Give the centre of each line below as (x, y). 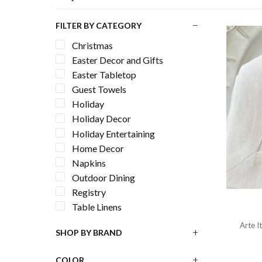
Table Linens (96, 207)
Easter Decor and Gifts (117, 60)
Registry (89, 192)
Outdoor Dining (103, 177)
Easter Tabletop (104, 75)
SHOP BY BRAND (89, 233)
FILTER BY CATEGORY (98, 25)
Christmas (92, 45)
